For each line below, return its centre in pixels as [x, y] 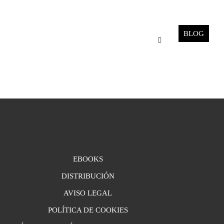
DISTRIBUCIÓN [88, 176]
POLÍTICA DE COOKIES [88, 210]
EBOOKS [88, 159]
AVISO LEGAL [88, 193]
